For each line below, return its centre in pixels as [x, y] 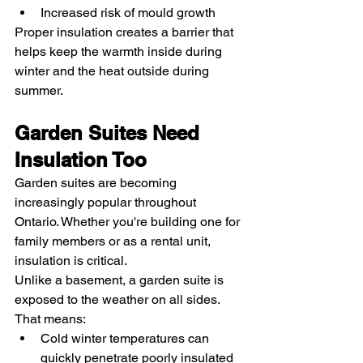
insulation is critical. [71, 261]
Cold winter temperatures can [126, 339]
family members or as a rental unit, [114, 241]
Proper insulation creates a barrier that [126, 32]
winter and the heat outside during [113, 71]
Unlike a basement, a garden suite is [121, 280]
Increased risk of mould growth [128, 13]
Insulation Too [81, 160]
